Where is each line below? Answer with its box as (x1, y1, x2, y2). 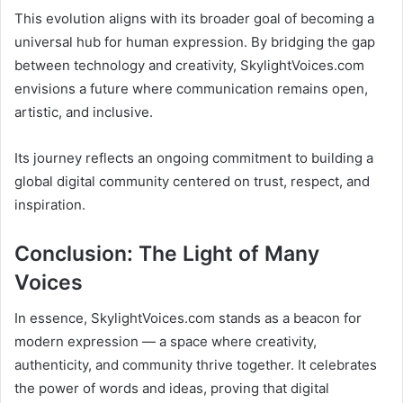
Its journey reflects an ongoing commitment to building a (14, 148, 373, 166)
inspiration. (14, 195, 85, 213)
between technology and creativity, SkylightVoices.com (14, 56, 364, 74)
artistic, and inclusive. (14, 103, 153, 121)
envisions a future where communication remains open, (14, 79, 368, 97)
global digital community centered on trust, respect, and (14, 172, 370, 190)
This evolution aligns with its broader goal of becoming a (14, 9, 374, 27)
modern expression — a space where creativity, (14, 333, 317, 351)
